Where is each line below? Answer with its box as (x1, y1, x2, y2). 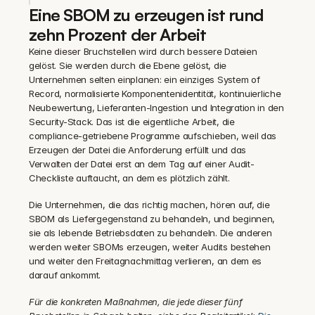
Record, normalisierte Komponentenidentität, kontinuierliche (29, 88, 281, 99)
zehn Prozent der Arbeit (29, 24, 206, 45)
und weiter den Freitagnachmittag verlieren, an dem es (29, 255, 262, 266)
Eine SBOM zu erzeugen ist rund (29, 4, 264, 25)
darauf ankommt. (29, 269, 101, 281)
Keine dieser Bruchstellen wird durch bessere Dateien (29, 46, 257, 57)
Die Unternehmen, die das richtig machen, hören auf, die (29, 199, 270, 210)
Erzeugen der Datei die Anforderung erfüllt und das (29, 144, 246, 155)
